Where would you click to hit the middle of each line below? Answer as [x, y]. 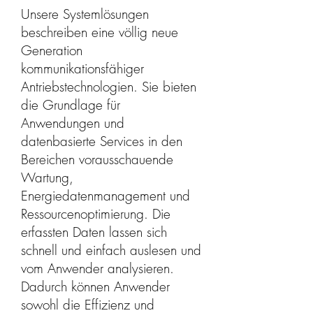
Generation [52, 50]
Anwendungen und [73, 123]
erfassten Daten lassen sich [94, 232]
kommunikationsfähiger [82, 68]
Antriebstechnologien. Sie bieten [109, 87]
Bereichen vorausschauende [97, 159]
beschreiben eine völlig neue [100, 32]
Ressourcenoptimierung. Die [96, 214]
